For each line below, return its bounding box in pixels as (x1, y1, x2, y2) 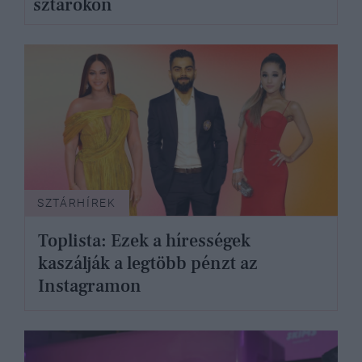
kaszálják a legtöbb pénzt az (38, 251, 258, 275)
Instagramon (38, 274, 141, 297)
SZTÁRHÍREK (37, 196, 116, 209)
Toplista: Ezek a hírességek (38, 229, 250, 252)
